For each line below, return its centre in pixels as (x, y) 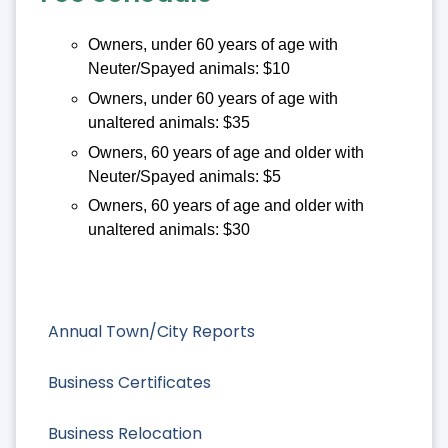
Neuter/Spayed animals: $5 (184, 176)
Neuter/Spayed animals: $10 (189, 69)
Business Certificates (129, 382)
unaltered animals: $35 (169, 122)
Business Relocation (125, 434)
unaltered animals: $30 (169, 230)
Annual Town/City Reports (151, 331)
